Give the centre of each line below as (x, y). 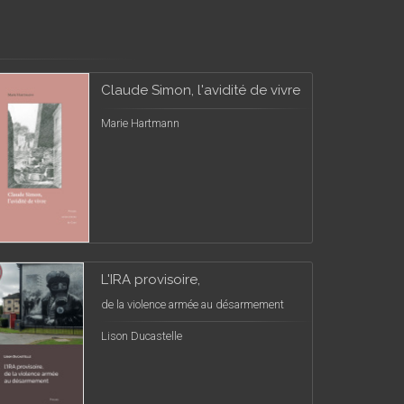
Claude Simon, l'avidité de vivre (201, 90)
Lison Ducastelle (142, 336)
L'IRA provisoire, (151, 280)
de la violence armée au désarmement (193, 304)
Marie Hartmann (140, 123)
